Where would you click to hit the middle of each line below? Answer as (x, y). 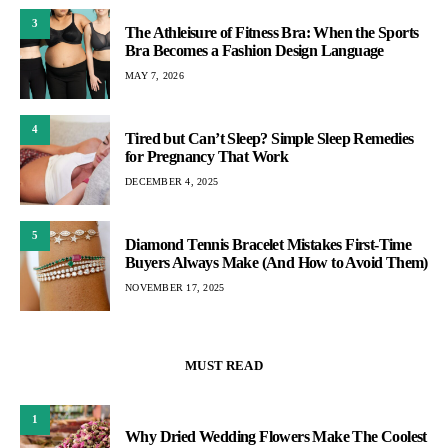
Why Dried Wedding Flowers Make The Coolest (276, 436)
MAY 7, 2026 (154, 76)
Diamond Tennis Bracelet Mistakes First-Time (268, 245)
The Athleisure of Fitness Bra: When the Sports (272, 33)
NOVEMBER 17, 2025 (175, 288)
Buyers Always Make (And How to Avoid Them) (276, 263)
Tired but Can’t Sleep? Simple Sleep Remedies (269, 139)
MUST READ (224, 365)
